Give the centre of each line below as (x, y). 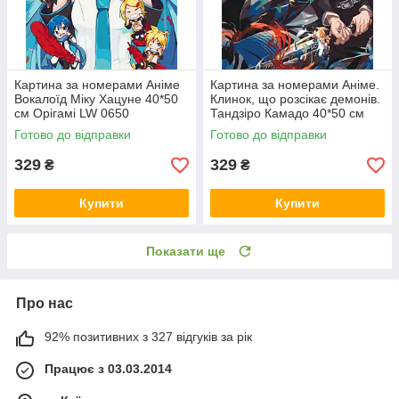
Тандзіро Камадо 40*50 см (287, 114)
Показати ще (186, 252)
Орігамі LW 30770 (262, 128)
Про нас (45, 304)
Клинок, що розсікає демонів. (295, 99)
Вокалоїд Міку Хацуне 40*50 (96, 99)
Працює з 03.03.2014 (108, 369)
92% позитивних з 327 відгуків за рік (148, 337)
